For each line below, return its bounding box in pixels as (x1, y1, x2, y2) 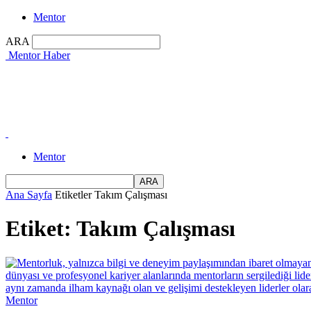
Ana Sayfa (6, 189, 52, 201)
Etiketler (55, 189, 92, 201)
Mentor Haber (8, 49, 70, 61)
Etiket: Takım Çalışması (6, 216, 235, 242)
